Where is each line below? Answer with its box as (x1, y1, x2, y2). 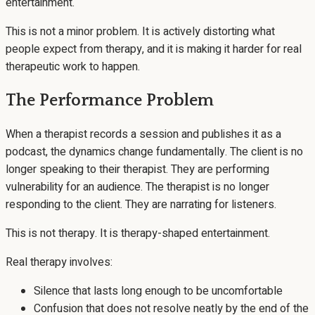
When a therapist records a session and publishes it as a (6, 125, 281, 143)
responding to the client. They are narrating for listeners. (6, 195, 276, 213)
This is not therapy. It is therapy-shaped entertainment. (6, 224, 270, 242)
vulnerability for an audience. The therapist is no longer (6, 178, 269, 195)
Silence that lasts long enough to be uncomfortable (34, 282, 283, 300)
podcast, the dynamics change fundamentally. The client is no (6, 143, 303, 160)
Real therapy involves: (6, 253, 112, 271)
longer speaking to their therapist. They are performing (6, 160, 269, 178)
